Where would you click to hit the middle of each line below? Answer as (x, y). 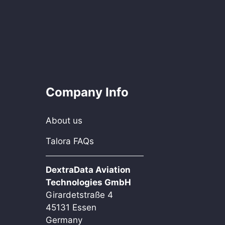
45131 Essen (71, 207)
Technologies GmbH (88, 182)
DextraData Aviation (88, 170)
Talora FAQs (70, 141)
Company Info (87, 92)
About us (64, 120)
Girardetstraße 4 (79, 195)
